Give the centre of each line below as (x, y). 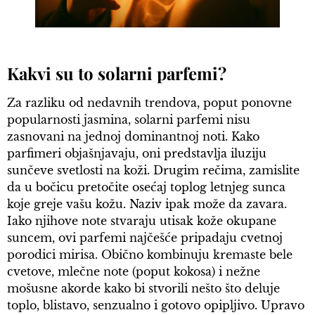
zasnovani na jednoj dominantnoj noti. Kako (133, 136)
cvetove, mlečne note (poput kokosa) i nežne (134, 271)
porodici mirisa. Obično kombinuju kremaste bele (150, 254)
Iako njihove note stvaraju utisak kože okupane (142, 220)
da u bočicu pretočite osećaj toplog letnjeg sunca (146, 187)
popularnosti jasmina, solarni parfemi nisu (129, 119)
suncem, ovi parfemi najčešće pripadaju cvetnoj (145, 237)
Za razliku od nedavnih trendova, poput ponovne (149, 102)
